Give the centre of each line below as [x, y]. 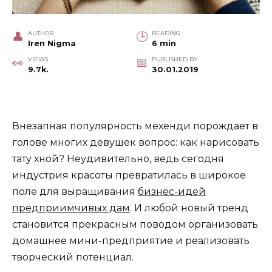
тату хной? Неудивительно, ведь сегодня [118, 159]
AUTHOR [40, 33]
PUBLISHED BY [175, 59]
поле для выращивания [75, 192]
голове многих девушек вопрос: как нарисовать [136, 143]
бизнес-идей [172, 192]
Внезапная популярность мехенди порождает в [135, 126]
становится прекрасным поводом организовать [135, 225]
